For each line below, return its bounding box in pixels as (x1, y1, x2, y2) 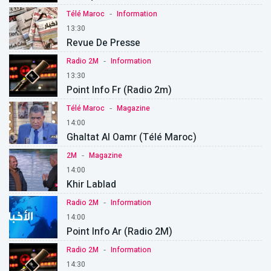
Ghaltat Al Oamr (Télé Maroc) (67, 130, 197, 145)
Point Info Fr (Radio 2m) (67, 83, 172, 98)
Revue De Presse (67, 36, 140, 51)
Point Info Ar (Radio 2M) (67, 224, 172, 240)
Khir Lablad (67, 177, 116, 192)
